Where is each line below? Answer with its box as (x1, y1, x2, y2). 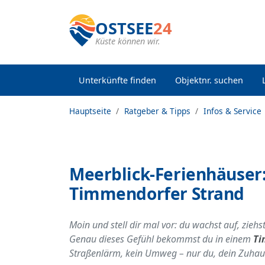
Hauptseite (69, 105, 111, 117)
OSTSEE (95, 17, 153, 39)
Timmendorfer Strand (69, 182, 245, 205)
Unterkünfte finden (79, 75, 156, 86)
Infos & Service (203, 105, 261, 117)
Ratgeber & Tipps (124, 105, 190, 117)
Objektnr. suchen (175, 75, 243, 86)
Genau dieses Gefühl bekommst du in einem (69, 232, 253, 245)
